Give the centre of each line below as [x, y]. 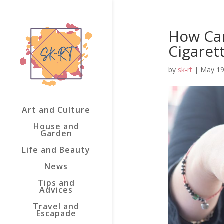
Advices [56, 190]
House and [56, 126]
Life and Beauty [56, 150]
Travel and [56, 206]
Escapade [56, 213]
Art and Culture [56, 110]
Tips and [56, 183]
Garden [56, 133]
